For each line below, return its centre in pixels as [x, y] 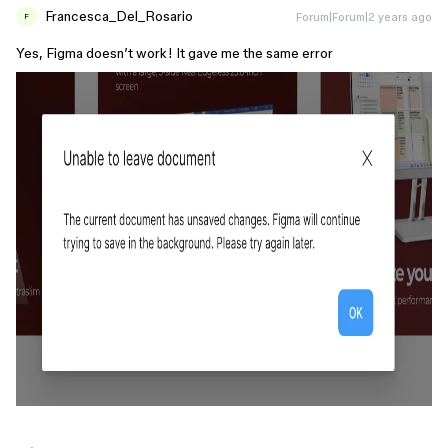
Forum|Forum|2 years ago [364, 16]
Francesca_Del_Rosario [119, 16]
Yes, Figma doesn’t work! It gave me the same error [174, 53]
